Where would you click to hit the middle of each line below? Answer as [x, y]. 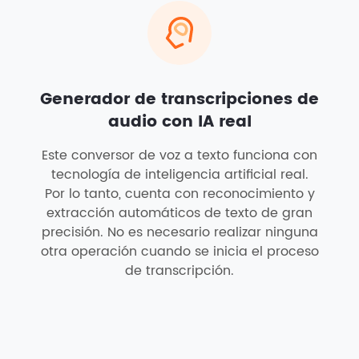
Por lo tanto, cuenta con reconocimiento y [179, 194]
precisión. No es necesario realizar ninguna [179, 232]
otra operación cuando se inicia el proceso [179, 252]
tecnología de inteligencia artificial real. [179, 175]
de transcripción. [179, 271]
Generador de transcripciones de [179, 100]
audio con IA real [179, 122]
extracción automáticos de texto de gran [179, 213]
